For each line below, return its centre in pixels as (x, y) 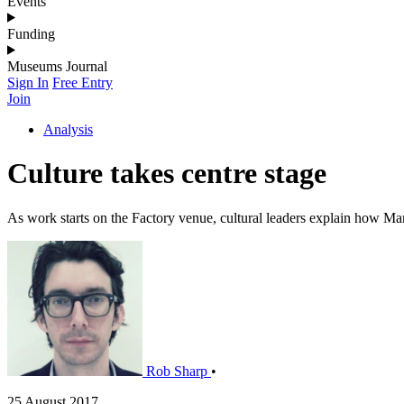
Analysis (68, 129)
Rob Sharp (177, 371)
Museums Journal (57, 66)
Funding (31, 33)
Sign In (28, 82)
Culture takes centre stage (167, 174)
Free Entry (83, 82)
